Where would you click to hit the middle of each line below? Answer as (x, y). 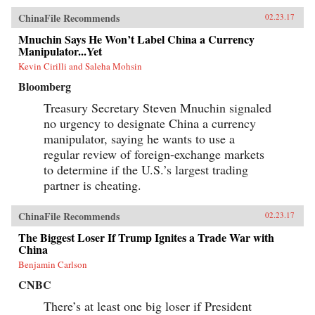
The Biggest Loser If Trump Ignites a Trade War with (146, 237)
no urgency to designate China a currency (150, 123)
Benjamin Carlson (53, 264)
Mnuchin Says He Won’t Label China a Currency (136, 39)
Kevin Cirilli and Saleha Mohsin (80, 66)
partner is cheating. (92, 185)
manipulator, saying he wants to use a (139, 138)
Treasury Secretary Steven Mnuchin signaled (157, 107)
